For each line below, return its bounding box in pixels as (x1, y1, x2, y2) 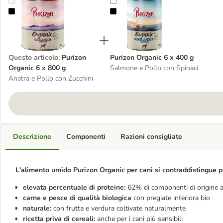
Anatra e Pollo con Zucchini (8, 74, 93, 83)
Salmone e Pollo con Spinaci (110, 63, 198, 73)
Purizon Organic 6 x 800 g (14, 7, 95, 16)
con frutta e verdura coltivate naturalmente (51, 204, 188, 213)
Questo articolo (8, 53, 58, 62)
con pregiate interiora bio (133, 193, 212, 203)
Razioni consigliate (120, 132, 182, 141)
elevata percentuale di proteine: (23, 183, 127, 192)
